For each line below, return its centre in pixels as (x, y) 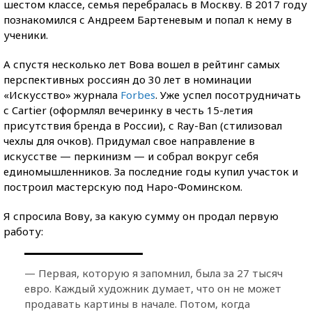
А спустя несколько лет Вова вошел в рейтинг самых (142, 64)
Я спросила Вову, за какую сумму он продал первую (141, 216)
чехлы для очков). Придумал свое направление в (129, 140)
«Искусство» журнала (62, 94)
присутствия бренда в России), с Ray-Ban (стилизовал (143, 125)
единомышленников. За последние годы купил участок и (151, 171)
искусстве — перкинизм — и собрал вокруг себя (131, 156)
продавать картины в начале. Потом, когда (137, 303)
